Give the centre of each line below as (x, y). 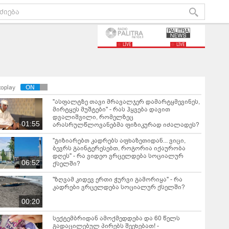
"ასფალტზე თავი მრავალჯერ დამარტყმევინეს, (126, 102)
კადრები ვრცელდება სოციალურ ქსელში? (119, 187)
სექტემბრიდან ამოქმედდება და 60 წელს (116, 218)
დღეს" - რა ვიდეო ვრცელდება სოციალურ (118, 156)
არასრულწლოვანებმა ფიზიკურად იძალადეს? (126, 125)
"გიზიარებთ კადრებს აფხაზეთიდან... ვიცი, (119, 141)
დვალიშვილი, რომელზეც (93, 117)
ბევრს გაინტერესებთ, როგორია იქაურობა (119, 148)
